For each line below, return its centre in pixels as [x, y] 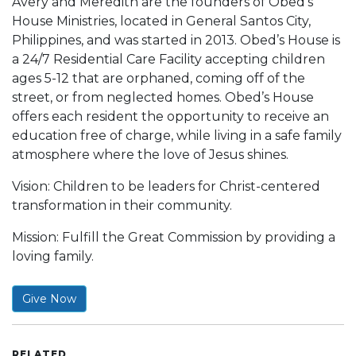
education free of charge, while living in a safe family [177, 135]
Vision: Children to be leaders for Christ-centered [166, 186]
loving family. [53, 256]
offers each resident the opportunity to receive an [170, 116]
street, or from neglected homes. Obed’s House [163, 97]
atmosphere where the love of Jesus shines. [150, 155]
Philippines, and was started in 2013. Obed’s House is [176, 40]
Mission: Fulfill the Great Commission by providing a [174, 237]
